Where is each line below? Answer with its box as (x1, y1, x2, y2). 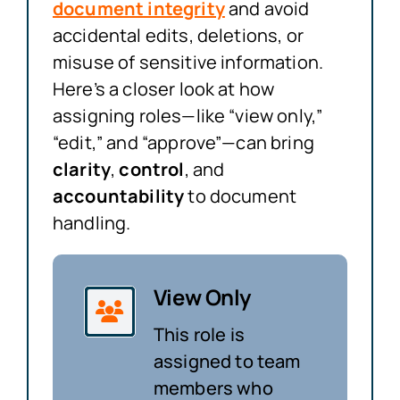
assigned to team (153, 348, 301, 373)
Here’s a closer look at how (52, 76, 275, 101)
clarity (52, 156, 112, 181)
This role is (153, 321, 245, 346)
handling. (52, 210, 131, 235)
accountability (52, 183, 185, 208)
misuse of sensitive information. (52, 49, 324, 74)
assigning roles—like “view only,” (52, 103, 323, 128)
